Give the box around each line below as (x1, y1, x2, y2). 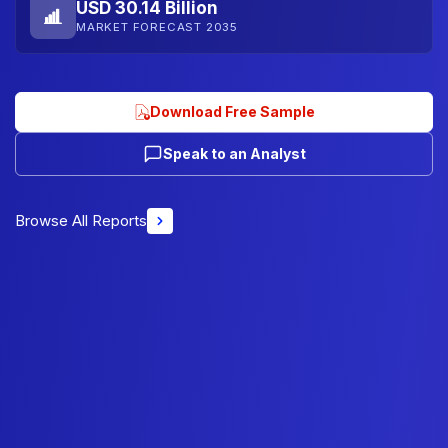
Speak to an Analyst (162, 144, 306, 162)
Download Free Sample (149, 102, 315, 120)
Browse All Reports (15, 210, 147, 230)
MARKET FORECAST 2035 (76, 20, 238, 34)
